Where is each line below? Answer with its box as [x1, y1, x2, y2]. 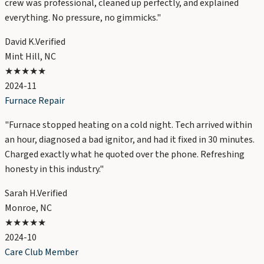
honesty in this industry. [5, 163, 100, 176]
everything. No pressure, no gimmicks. [5, 11, 157, 25]
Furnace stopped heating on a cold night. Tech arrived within [9, 118, 252, 132]
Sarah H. [5, 187, 37, 200]
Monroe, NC [5, 202, 52, 215]
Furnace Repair [5, 94, 65, 108]
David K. [5, 35, 35, 49]
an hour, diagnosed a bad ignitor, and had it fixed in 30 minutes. [5, 133, 255, 147]
